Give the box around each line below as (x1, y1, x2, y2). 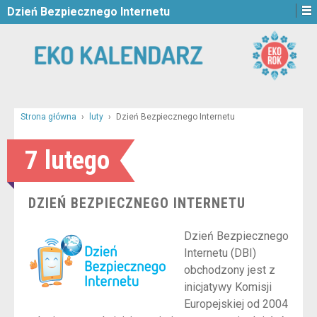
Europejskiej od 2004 (184, 297, 288, 311)
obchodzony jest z (184, 263, 275, 277)
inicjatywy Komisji (184, 280, 272, 294)
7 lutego (25, 144, 110, 175)
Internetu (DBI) (184, 246, 256, 260)
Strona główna (21, 111, 76, 122)
